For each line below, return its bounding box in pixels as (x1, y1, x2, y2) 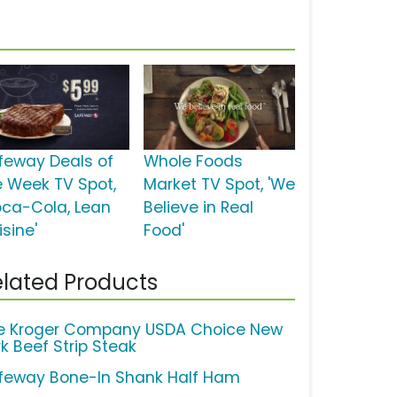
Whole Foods (143, 151, 243, 173)
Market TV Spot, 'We (143, 174, 295, 196)
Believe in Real (143, 197, 253, 219)
